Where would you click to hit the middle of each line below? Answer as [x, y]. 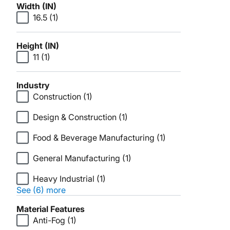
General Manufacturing [76, 158]
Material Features [51, 209]
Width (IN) [36, 6]
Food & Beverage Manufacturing [94, 138]
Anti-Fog [49, 220]
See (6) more [41, 190]
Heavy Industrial [64, 179]
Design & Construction [75, 117]
